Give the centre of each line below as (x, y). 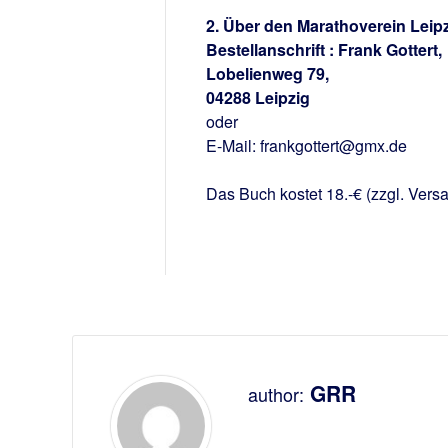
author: (275, 394)
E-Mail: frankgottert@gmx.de (306, 145)
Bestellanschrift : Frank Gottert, (323, 49)
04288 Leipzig (257, 97)
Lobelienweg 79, (267, 73)
